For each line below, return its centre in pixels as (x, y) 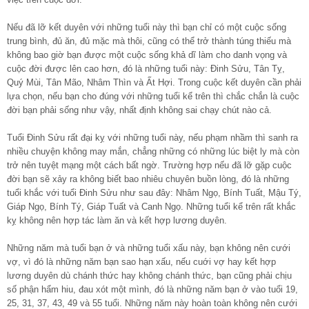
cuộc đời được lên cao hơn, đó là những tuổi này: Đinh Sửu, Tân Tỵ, (146, 68)
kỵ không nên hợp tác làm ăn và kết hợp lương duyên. (117, 220)
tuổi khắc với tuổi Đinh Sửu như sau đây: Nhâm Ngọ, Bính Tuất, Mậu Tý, (154, 192)
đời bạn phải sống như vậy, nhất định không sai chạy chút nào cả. (139, 110)
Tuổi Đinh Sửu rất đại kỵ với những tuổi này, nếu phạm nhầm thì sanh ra (152, 137)
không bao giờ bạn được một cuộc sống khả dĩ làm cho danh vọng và (147, 54)
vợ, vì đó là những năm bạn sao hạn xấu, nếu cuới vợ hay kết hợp (141, 261)
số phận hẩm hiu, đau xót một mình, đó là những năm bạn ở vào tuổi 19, (152, 289)
